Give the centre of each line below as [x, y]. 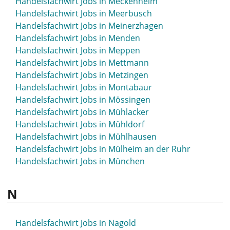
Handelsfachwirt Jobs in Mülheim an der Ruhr [103, 149]
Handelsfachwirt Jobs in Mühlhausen [86, 137]
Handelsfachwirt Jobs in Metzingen [82, 75]
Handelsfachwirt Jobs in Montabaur [84, 87]
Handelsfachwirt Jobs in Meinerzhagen [89, 26]
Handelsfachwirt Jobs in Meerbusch [84, 13]
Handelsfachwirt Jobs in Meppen [78, 50]
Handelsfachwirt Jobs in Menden [78, 38]
